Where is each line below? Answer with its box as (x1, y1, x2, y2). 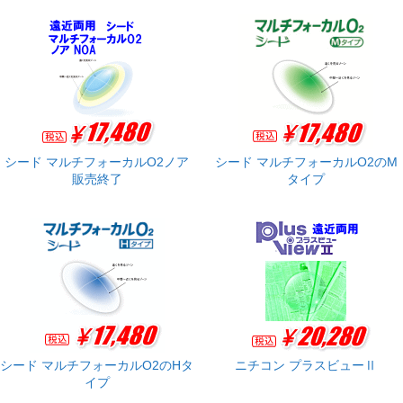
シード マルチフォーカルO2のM (214, 155, 398, 170)
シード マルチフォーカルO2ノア (4, 155, 190, 170)
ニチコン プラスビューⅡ (235, 358, 378, 373)
